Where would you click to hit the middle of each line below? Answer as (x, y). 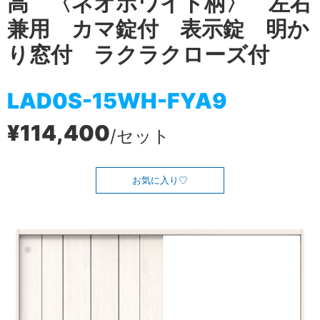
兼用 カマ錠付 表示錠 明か (158, 29)
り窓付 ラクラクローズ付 (138, 54)
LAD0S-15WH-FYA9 (117, 100)
